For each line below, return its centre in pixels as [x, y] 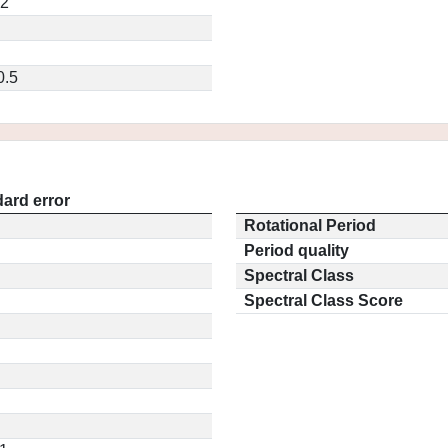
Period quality [296, 250]
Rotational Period [310, 225]
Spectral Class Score [323, 300]
